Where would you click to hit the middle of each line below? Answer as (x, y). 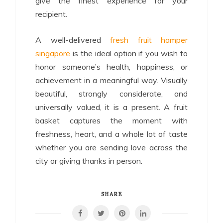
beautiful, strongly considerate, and (111, 93)
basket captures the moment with (111, 120)
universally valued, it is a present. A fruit (111, 107)
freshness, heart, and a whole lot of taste (111, 134)
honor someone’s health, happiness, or (111, 66)
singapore (53, 53)
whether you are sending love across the (111, 147)
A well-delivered (73, 40)
